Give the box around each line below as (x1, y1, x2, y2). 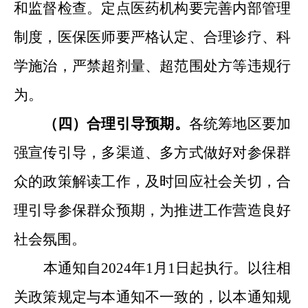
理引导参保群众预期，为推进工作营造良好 (14, 202, 291, 219)
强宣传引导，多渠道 (14, 144, 145, 161)
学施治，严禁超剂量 (14, 58, 145, 74)
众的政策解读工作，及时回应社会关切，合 (14, 173, 291, 190)
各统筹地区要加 (188, 115, 291, 132)
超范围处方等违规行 (159, 58, 291, 74)
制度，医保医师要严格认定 (14, 29, 189, 45)
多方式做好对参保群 (159, 144, 291, 161)
